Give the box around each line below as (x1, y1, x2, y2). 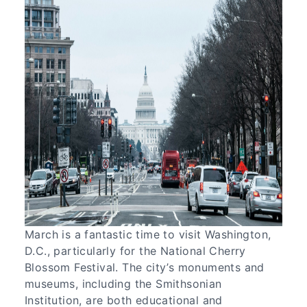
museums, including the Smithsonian (25, 276, 222, 291)
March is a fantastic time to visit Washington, (25, 227, 271, 241)
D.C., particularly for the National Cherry (25, 243, 246, 258)
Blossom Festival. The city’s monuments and (25, 260, 265, 274)
